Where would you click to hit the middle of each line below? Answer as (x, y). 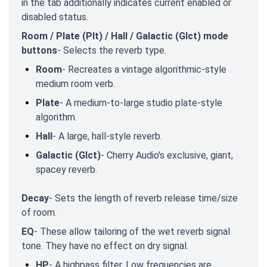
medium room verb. (75, 83)
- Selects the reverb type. (112, 50)
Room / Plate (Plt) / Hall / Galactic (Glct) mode (125, 36)
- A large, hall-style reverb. (107, 136)
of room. (39, 212)
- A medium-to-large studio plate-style (141, 103)
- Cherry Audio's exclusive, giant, (167, 155)
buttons (39, 50)
